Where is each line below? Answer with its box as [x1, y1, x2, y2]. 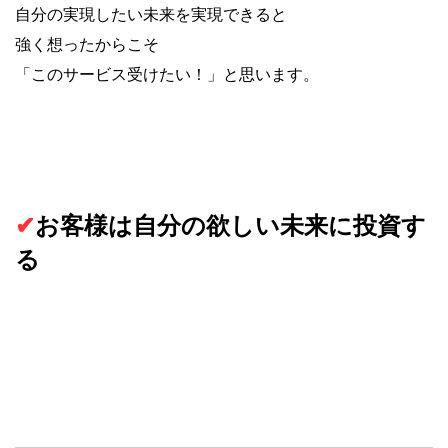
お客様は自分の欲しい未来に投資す [35, 211, 426, 241]
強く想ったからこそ [15, 34, 159, 55]
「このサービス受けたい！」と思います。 [15, 64, 319, 85]
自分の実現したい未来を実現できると [15, 4, 287, 25]
